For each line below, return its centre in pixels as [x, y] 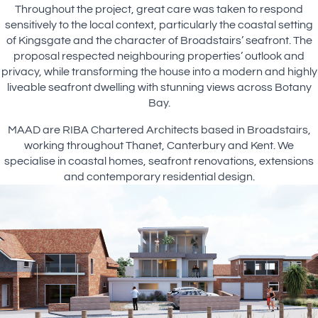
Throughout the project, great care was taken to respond [159, 10]
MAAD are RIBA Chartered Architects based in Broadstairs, [159, 130]
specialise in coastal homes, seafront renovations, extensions [159, 161]
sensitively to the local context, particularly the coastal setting [159, 25]
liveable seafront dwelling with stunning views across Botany [159, 88]
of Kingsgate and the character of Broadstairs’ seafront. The [159, 41]
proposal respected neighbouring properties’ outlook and [159, 56]
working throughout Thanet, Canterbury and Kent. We [159, 146]
